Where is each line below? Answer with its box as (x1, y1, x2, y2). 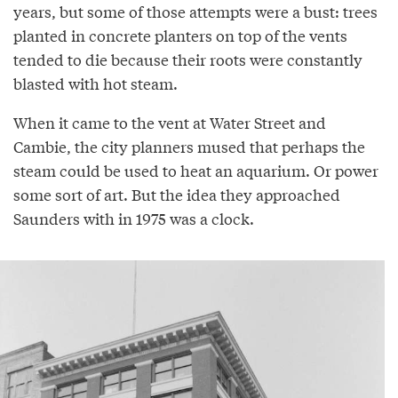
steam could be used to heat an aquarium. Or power (13, 158, 378, 181)
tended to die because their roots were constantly (13, 47, 362, 70)
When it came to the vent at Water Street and (13, 110, 326, 133)
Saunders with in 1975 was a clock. (13, 206, 254, 229)
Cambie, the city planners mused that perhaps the (13, 134, 365, 157)
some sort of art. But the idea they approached (13, 182, 340, 205)
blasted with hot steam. (13, 71, 178, 94)
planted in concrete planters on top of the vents (13, 23, 347, 46)
